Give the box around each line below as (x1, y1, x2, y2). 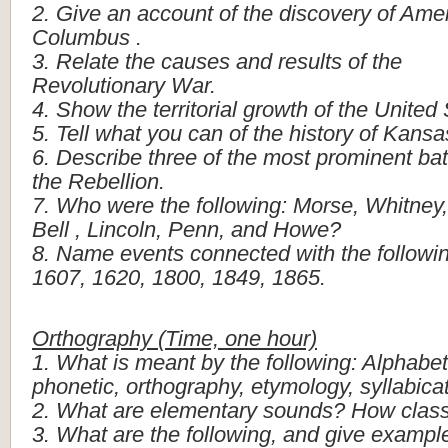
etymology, (251, 374, 354, 399)
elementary (150, 398, 257, 423)
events (120, 241, 184, 266)
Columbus (32, 25, 130, 50)
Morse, (293, 193, 359, 218)
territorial (153, 97, 237, 122)
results (278, 49, 342, 74)
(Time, (158, 326, 219, 351)
